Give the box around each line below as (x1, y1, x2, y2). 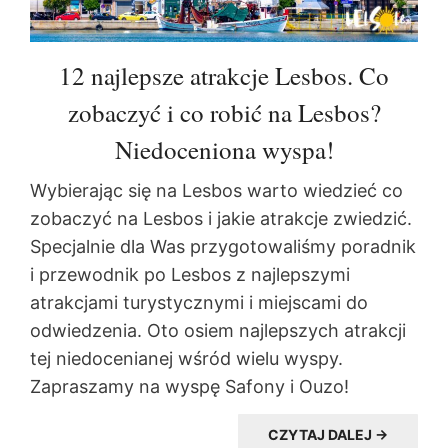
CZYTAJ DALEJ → (268, 426, 388, 444)
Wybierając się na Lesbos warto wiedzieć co (30, 180, 403, 202)
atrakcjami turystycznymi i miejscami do (30, 292, 368, 314)
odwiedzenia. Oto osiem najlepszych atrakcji (30, 320, 406, 342)
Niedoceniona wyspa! (114, 133, 334, 167)
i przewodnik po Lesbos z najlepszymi (30, 264, 350, 286)
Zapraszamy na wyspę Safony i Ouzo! (30, 376, 349, 398)
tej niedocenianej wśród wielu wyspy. (30, 348, 343, 370)
